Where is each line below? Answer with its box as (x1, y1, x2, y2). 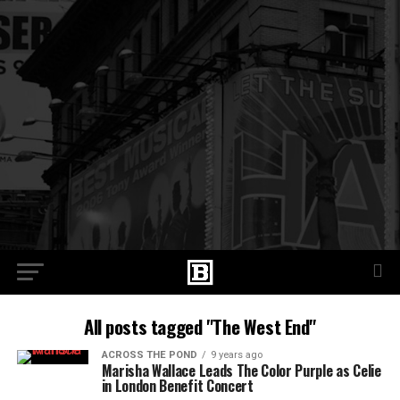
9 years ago (210, 349, 262, 361)
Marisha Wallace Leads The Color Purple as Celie (101, 360, 381, 381)
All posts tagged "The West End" (83, 312, 317, 340)
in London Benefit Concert (101, 375, 254, 396)
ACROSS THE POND (101, 349, 197, 361)
